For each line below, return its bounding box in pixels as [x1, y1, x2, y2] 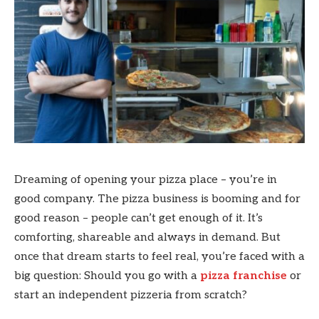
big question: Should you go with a [14, 269, 200, 283]
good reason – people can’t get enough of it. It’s [14, 211, 263, 226]
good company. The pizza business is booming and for [14, 192, 300, 206]
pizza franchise [200, 269, 287, 283]
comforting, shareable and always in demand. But [14, 231, 281, 245]
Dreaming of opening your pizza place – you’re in [14, 173, 277, 187]
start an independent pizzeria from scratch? [14, 288, 247, 303]
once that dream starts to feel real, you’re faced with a [14, 250, 305, 264]
